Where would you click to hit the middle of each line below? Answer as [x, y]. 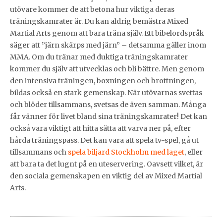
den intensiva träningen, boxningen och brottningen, [103, 81]
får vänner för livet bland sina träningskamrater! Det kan [109, 117]
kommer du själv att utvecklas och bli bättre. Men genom [107, 69]
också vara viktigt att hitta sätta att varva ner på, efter [100, 129]
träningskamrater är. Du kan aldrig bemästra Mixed [99, 22]
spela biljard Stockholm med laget [126, 152]
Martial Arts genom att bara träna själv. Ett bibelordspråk [107, 33]
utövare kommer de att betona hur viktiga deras [92, 10]
